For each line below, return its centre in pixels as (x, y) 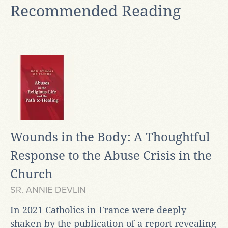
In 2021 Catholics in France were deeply (98, 210)
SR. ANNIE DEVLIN (48, 190)
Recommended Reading (95, 11)
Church (31, 174)
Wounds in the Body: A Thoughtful (110, 137)
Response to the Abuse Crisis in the (111, 155)
